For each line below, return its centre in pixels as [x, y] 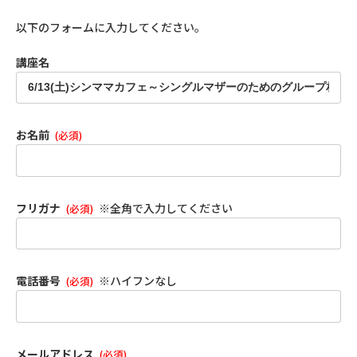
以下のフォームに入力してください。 [110, 27]
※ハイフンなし [137, 281]
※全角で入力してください [165, 208]
